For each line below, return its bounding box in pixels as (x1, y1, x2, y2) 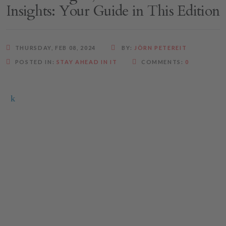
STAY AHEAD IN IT (56, 58, 118, 65)
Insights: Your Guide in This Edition (6, 1, 220, 21)
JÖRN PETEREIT (134, 44, 187, 51)
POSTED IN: (15, 58, 56, 65)
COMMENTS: (141, 58, 186, 65)
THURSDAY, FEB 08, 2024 (15, 44, 96, 51)
